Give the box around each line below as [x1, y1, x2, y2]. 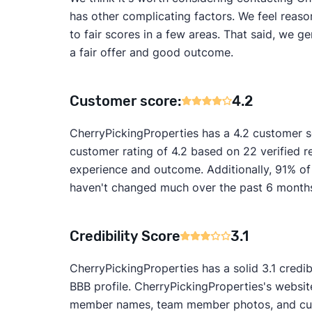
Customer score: [69, 92, 182, 109]
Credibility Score [69, 227, 180, 244]
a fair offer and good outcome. [69, 45, 233, 59]
